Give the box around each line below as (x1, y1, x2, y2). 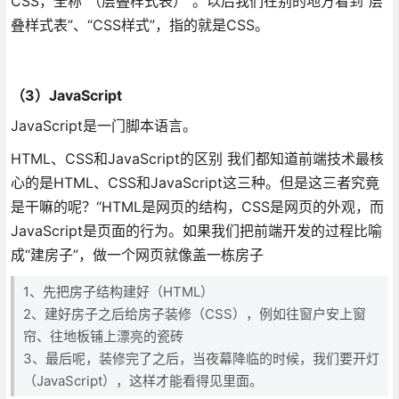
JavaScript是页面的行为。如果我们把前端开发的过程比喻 (10, 221, 382, 240)
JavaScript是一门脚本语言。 (10, 116, 197, 134)
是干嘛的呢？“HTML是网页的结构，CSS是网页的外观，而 (10, 197, 384, 216)
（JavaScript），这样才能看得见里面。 (22, 371, 263, 389)
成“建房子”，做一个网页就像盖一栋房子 (10, 245, 264, 264)
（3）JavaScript (10, 85, 122, 104)
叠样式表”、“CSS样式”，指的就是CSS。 (10, 15, 269, 34)
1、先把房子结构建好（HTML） (22, 282, 214, 300)
